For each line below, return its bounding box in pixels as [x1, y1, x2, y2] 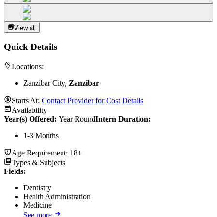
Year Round [59, 115, 95, 124]
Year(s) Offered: [4, 115, 59, 124]
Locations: [12, 62, 44, 71]
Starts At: [12, 96, 42, 105]
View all [14, 24, 36, 31]
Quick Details [4, 42, 57, 52]
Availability [12, 106, 47, 115]
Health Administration [23, 192, 91, 201]
